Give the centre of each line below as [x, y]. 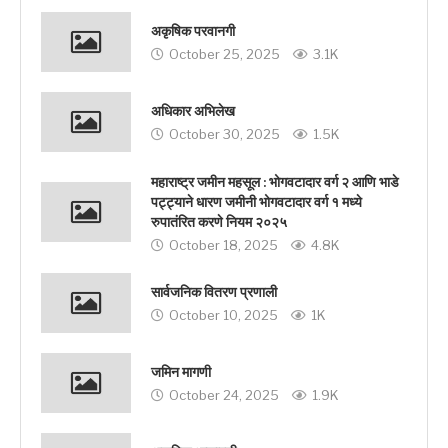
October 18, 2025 [223, 244]
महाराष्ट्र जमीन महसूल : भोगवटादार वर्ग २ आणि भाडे [275, 182]
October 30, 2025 [224, 134]
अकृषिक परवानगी [193, 32]
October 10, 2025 [223, 315]
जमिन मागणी [181, 373]
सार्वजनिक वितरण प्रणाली [214, 293]
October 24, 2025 [224, 395]
